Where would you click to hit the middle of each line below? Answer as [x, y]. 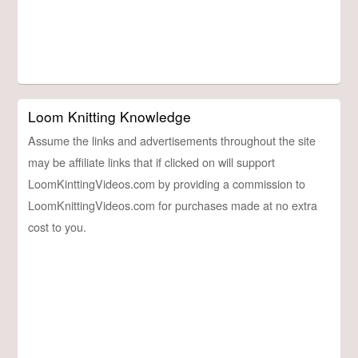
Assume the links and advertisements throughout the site [172, 140]
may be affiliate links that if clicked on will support [152, 161]
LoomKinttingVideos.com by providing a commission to [167, 183]
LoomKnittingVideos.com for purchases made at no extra [173, 205]
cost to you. [58, 226]
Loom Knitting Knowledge [110, 116]
